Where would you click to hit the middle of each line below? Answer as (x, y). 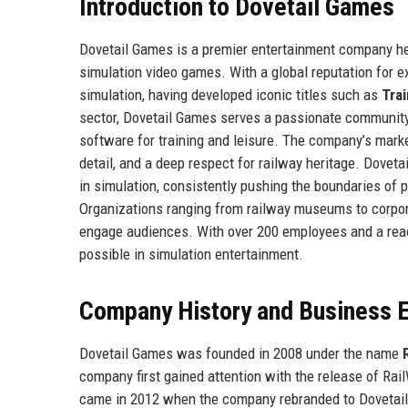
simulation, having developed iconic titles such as (230, 94)
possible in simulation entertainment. (191, 254)
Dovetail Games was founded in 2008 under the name (241, 353)
